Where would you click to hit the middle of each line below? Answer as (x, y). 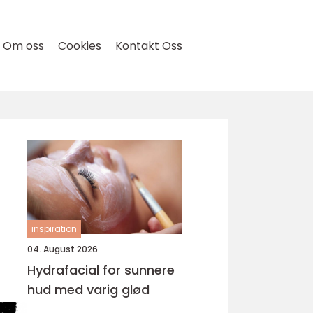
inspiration (54, 229)
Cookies (80, 46)
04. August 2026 (63, 249)
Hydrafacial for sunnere (101, 270)
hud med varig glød (88, 290)
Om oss (23, 46)
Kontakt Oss (149, 46)
